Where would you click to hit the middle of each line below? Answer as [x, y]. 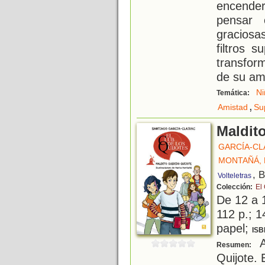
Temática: [234, 93]
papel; [234, 228]
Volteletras [235, 176]
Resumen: [235, 245]
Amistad [233, 107]
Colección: [235, 187]
